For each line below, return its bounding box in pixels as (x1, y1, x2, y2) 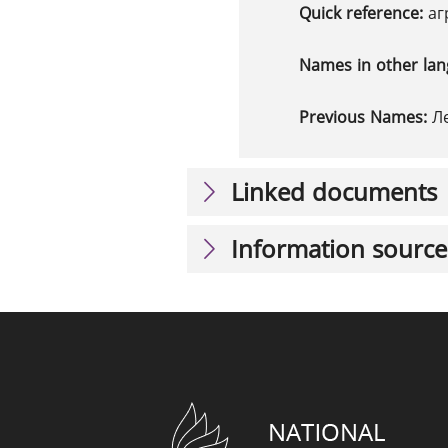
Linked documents (231, 175, 437, 208)
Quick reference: (299, 2, 428, 24)
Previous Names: (299, 106, 432, 128)
